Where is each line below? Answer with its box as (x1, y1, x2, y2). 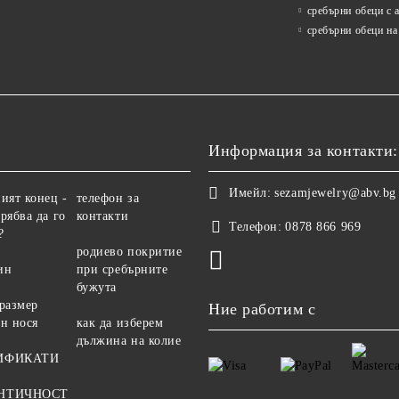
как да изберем (76, 316, 164, 330)
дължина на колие (76, 334, 182, 347)
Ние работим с (208, 300, 316, 318)
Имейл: (229, 186, 272, 199)
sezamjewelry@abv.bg (274, 186, 397, 199)
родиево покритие (76, 245, 183, 258)
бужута (76, 281, 117, 294)
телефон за (76, 191, 140, 205)
